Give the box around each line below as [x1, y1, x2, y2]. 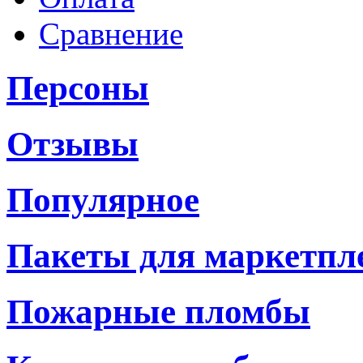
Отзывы [6, 125, 139, 164]
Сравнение [39, 16, 183, 52]
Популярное [6, 181, 199, 220]
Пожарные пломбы [6, 292, 310, 331]
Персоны [6, 69, 149, 108]
